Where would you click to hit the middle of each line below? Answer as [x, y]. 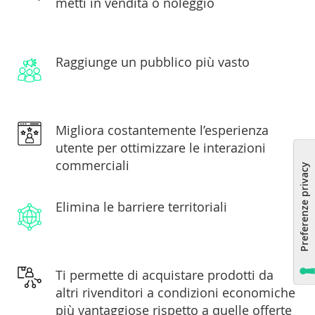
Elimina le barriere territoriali [141, 207]
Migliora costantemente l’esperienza [162, 130]
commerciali [92, 166]
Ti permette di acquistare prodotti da [165, 275]
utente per [88, 148]
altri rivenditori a [107, 293]
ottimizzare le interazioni [193, 148]
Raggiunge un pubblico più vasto [153, 62]
